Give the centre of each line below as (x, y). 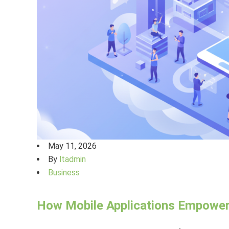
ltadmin (73, 159)
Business (64, 172)
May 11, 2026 (72, 146)
